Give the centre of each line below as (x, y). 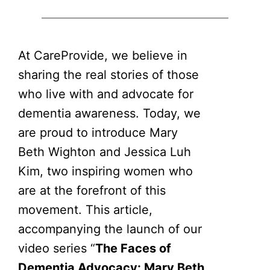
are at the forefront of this (92, 191)
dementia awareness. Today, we (110, 114)
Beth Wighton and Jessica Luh (105, 152)
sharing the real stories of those (109, 75)
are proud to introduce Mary (98, 133)
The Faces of (133, 249)
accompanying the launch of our (110, 229)
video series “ (57, 249)
